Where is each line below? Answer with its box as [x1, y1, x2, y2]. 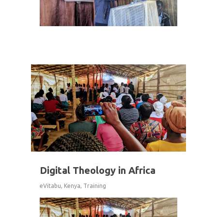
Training [83, 183, 106, 189]
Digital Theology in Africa [40, 165, 155, 176]
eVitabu [40, 183, 61, 189]
